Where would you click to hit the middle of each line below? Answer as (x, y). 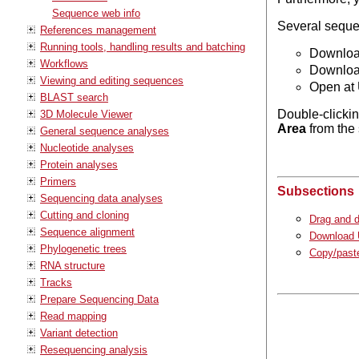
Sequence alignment (87, 232)
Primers (58, 181)
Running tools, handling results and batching (143, 46)
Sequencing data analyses (101, 198)
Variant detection (79, 333)
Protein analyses (79, 164)
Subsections (315, 192)
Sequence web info (96, 13)
